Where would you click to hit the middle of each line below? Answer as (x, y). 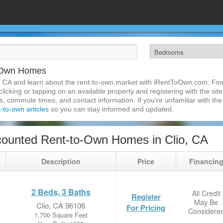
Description (61, 161)
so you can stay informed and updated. (111, 109)
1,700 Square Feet (61, 215)
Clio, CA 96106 (61, 205)
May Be (206, 202)
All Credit (206, 193)
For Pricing (146, 208)
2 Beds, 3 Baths (61, 192)
